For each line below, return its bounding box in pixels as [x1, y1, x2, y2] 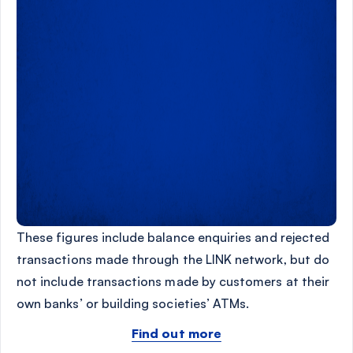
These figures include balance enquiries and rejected [17, 229, 330, 246]
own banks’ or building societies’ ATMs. [17, 295, 250, 312]
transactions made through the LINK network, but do [17, 251, 329, 268]
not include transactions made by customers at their [17, 273, 330, 290]
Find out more [132, 325, 221, 342]
